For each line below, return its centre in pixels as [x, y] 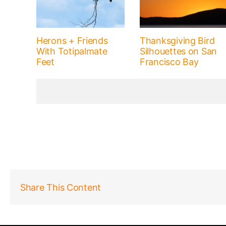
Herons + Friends [72, 41]
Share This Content [61, 187]
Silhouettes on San [178, 51]
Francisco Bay [169, 62]
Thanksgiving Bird [177, 41]
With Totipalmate [72, 51]
